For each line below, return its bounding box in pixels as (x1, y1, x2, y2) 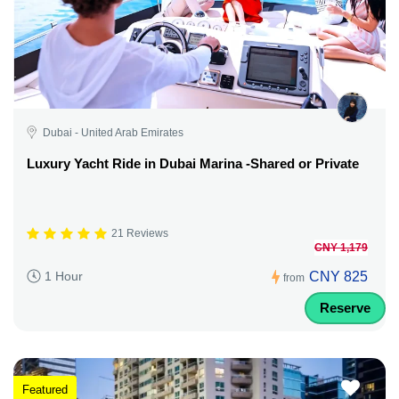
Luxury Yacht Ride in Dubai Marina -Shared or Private (27, 155, 359, 171)
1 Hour (45, 269, 83, 284)
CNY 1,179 (314, 240, 368, 254)
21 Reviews (111, 227, 168, 240)
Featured (22, 383, 68, 396)
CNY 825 (309, 268, 368, 284)
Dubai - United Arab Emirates (43, 126, 183, 139)
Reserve (320, 299, 370, 315)
